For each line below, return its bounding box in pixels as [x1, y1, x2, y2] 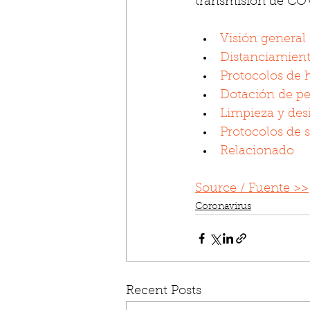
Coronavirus [195, 202, 251, 212]
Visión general [220, 33, 306, 46]
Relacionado [220, 145, 294, 158]
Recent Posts [126, 285, 201, 298]
